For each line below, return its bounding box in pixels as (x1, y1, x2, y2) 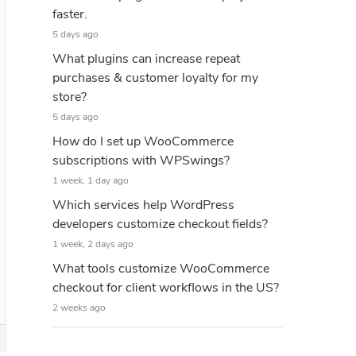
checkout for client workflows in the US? (52, 279, 279, 296)
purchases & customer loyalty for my (52, 69, 258, 87)
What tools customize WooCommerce (52, 260, 269, 277)
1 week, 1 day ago (52, 174, 129, 187)
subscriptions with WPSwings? (52, 152, 230, 169)
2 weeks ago (52, 301, 106, 314)
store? (52, 88, 87, 106)
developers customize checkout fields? (52, 215, 268, 233)
